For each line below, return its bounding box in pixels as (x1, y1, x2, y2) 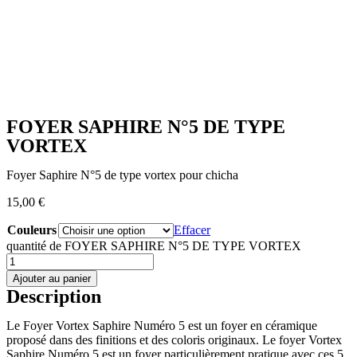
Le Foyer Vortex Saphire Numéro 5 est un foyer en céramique (6, 319, 317, 332)
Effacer (174, 223, 210, 237)
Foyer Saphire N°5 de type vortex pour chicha (6, 168, 238, 182)
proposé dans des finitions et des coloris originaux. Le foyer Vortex (6, 333, 342, 347)
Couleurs (7, 223, 57, 237)
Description (6, 286, 101, 307)
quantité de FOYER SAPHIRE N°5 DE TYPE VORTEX (6, 239, 301, 253)
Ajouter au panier (13, 273, 91, 284)
